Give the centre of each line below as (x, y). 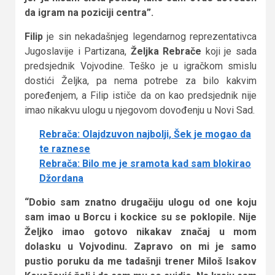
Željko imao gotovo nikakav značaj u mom (141, 231)
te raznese (65, 149)
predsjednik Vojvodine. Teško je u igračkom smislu (141, 66)
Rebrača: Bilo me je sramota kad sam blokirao (145, 163)
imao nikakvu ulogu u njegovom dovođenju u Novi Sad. (140, 110)
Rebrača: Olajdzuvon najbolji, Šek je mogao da (145, 134)
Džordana (61, 178)
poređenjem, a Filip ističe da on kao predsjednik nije (141, 95)
